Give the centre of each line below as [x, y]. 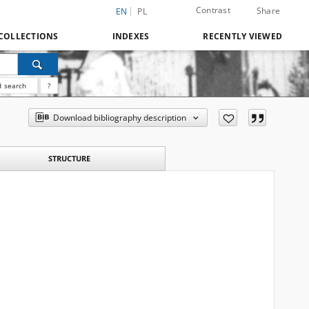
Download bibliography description [120, 118]
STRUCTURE [69, 158]
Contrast [213, 10]
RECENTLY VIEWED [242, 36]
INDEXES [131, 36]
